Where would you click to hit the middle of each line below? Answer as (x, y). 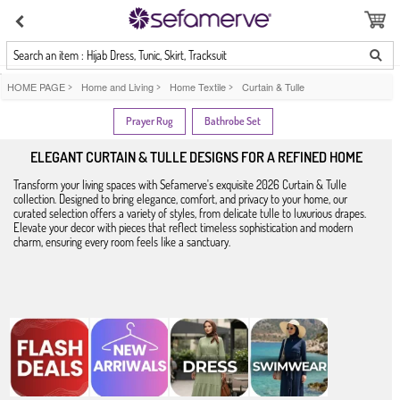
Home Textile (198, 86)
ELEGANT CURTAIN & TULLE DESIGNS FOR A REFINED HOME (196, 157)
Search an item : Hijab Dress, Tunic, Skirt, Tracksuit (120, 55)
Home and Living (117, 86)
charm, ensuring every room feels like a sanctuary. (122, 242)
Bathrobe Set (232, 121)
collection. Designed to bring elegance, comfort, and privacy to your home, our (180, 199)
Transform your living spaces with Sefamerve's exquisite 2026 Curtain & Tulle (180, 184)
